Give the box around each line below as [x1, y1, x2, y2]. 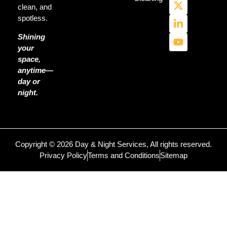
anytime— [18, 65, 53, 74]
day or [18, 77, 40, 86]
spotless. [18, 14, 48, 23]
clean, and [18, 3, 52, 12]
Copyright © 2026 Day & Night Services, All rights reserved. [15, 140, 212, 149]
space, [18, 54, 41, 63]
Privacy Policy [40, 151, 87, 160]
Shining [18, 32, 45, 41]
